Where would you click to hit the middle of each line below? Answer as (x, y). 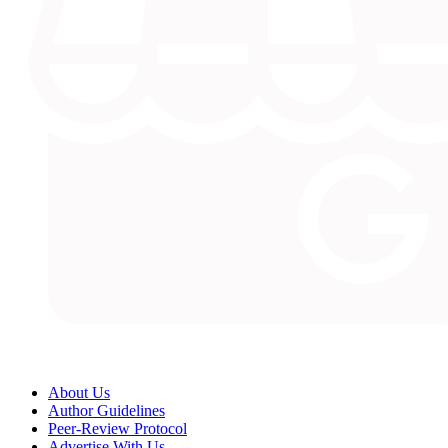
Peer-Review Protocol (117, 428)
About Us (79, 392)
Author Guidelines (106, 410)
